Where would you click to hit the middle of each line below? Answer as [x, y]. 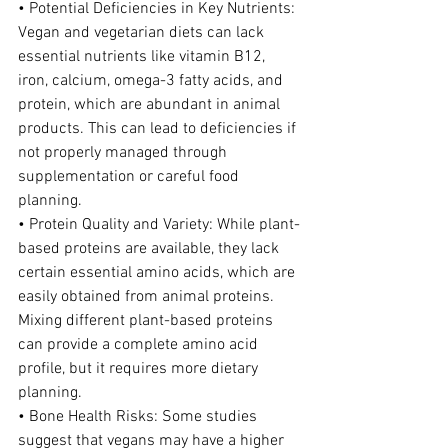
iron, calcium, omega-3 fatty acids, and [152, 81]
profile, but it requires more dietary [140, 369]
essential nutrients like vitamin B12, [143, 57]
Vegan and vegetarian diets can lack [143, 33]
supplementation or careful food [130, 177]
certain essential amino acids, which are [158, 273]
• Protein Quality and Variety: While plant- [159, 225]
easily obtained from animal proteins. [148, 297]
